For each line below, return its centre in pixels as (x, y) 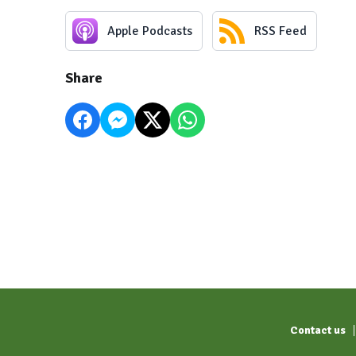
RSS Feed (281, 31)
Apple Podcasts (150, 31)
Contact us (318, 331)
